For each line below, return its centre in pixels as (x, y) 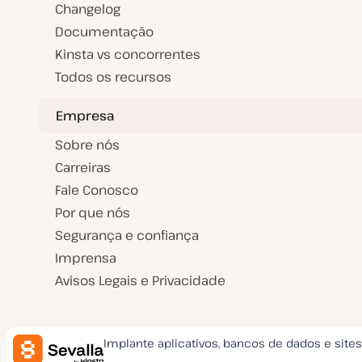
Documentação (104, 32)
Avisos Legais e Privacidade (140, 281)
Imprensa (86, 258)
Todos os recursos (113, 77)
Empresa (85, 115)
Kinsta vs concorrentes (128, 55)
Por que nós (93, 213)
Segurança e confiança (127, 236)
